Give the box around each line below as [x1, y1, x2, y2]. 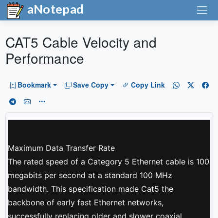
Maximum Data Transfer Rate [7, 143, 115, 153]
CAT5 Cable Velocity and [5, 32, 157, 52]
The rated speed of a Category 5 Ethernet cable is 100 [7, 156, 209, 166]
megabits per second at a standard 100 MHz [7, 170, 172, 180]
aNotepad [24, 1, 84, 16]
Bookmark [18, 80, 51, 90]
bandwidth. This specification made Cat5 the [7, 183, 173, 194]
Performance [5, 48, 84, 68]
